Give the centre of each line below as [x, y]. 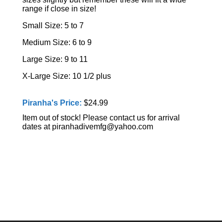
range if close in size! [59, 9]
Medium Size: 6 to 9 [57, 42]
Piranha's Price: [53, 103]
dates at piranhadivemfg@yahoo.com [87, 127]
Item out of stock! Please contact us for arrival [101, 118]
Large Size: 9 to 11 [55, 59]
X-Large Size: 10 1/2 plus [66, 76]
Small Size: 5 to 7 [53, 26]
